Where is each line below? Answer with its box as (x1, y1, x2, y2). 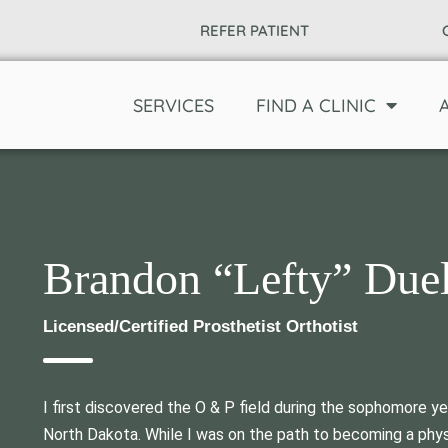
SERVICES (133, 93, 214, 117)
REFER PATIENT (199, 21, 309, 40)
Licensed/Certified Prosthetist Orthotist (42, 317, 358, 336)
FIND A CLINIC (256, 93, 376, 117)
